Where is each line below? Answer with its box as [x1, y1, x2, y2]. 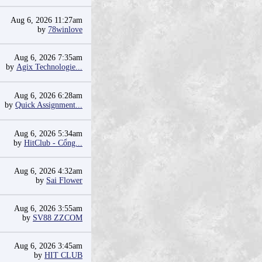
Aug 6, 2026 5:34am [14, 129, 82, 138]
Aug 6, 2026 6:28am [14, 91, 82, 100]
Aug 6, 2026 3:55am [14, 204, 82, 213]
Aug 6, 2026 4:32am [14, 167, 82, 175]
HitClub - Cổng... [24, 139, 82, 147]
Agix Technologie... [16, 63, 82, 71]
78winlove [48, 25, 82, 34]
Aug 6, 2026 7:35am [14, 53, 82, 62]
